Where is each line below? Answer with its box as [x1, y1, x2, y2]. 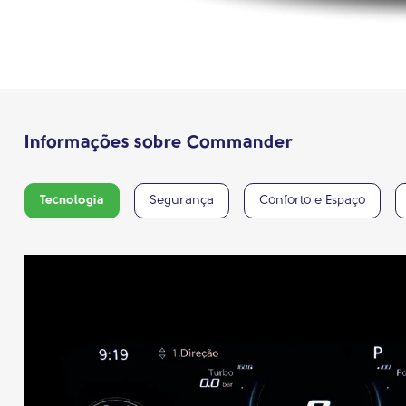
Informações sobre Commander [24, 134, 293, 153]
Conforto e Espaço [259, 194, 365, 208]
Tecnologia [40, 194, 104, 208]
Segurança [150, 194, 214, 208]
